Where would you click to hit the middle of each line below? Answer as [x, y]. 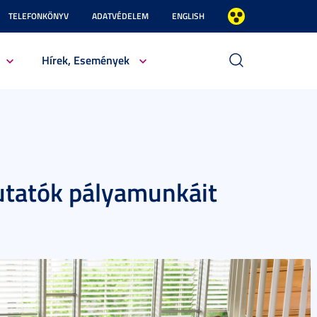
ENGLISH [188, 16]
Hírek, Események [85, 60]
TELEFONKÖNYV [39, 16]
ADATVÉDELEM [120, 16]
